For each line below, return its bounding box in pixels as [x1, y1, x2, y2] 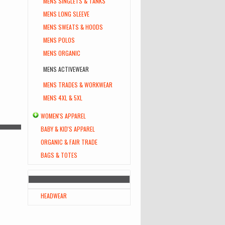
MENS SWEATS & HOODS [43, 23, 103, 31]
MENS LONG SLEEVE [43, 10, 89, 18]
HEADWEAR [41, 191, 67, 200]
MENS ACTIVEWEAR [43, 65, 89, 73]
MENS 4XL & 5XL [43, 93, 82, 102]
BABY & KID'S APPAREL [41, 125, 95, 133]
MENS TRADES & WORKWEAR [43, 80, 113, 89]
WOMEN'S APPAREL [41, 111, 86, 120]
